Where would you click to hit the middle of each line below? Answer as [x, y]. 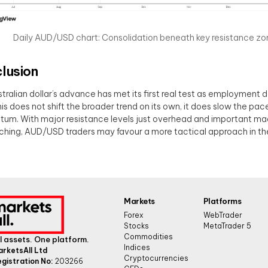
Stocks [136, 226]
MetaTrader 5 [227, 226]
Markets [139, 201]
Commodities [148, 236]
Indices [137, 247]
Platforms [222, 201]
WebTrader [223, 215]
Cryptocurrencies [156, 258]
